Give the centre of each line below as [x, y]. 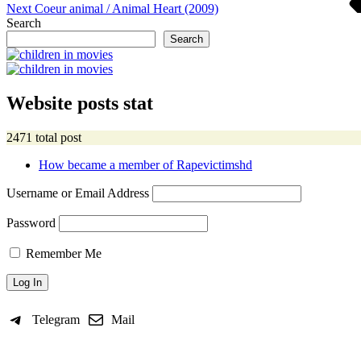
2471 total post [44, 138]
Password [31, 223]
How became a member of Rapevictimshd [145, 165]
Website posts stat [80, 104]
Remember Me [62, 254]
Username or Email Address [78, 193]
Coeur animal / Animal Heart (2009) [127, 9]
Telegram [56, 320]
